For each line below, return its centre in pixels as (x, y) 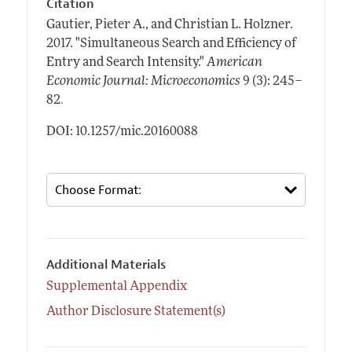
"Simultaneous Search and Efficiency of (185, 44)
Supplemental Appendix (116, 286)
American (234, 63)
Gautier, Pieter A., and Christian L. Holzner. (169, 26)
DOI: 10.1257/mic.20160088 (122, 132)
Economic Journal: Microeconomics (143, 82)
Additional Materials (106, 265)
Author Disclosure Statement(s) (136, 312)
